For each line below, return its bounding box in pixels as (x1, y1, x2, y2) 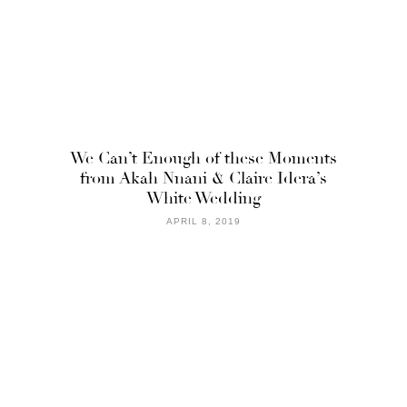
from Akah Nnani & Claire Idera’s (80, 167, 327, 188)
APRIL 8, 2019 (166, 215, 241, 226)
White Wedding (146, 187, 261, 208)
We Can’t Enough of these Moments (70, 147, 337, 168)
